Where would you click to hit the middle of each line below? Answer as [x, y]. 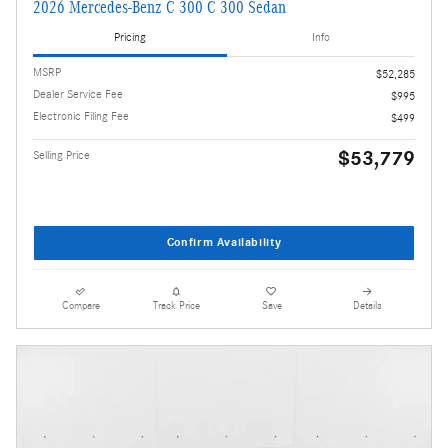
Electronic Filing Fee [81, 115]
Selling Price [61, 154]
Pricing [130, 37]
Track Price [176, 305]
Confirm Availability [224, 242]
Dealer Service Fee [78, 93]
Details [367, 305]
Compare [80, 305]
